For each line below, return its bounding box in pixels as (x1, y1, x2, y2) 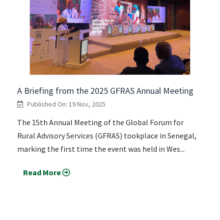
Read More (23, 167, 61, 177)
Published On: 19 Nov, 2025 (26, 99, 106, 109)
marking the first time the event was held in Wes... (17, 143, 185, 154)
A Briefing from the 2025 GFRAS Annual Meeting (17, 84, 193, 96)
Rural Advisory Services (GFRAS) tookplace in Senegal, (17, 130, 196, 140)
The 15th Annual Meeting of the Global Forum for (17, 117, 184, 127)
